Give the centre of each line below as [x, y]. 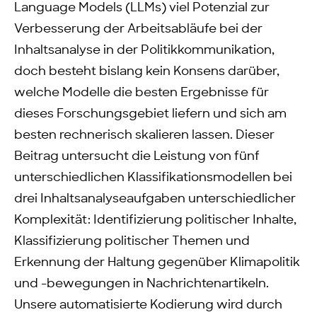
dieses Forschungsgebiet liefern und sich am [150, 114]
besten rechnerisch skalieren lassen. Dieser [144, 135]
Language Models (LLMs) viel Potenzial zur [142, 8]
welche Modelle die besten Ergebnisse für [142, 93]
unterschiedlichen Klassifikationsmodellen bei [153, 178]
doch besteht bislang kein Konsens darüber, [147, 71]
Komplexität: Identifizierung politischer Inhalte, [155, 220]
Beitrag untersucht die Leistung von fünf [137, 156]
